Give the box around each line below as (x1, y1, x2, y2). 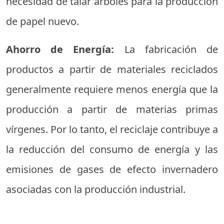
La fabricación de (124, 42, 218, 56)
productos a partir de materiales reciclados (6, 62, 218, 76)
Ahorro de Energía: (6, 42, 124, 56)
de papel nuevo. (6, 14, 79, 28)
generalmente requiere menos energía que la (6, 82, 218, 96)
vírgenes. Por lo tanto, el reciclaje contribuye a (6, 122, 218, 136)
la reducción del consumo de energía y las (6, 142, 218, 156)
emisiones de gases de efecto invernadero (6, 162, 218, 176)
